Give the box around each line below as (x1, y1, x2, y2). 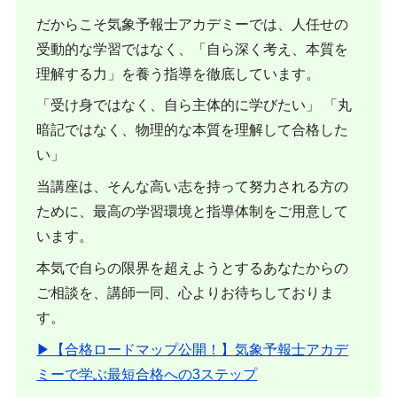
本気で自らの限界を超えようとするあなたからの (36, 260, 349, 276)
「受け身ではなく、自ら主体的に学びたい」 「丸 (36, 97, 353, 113)
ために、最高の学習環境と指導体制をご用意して (36, 204, 349, 220)
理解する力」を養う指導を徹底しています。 (36, 66, 321, 82)
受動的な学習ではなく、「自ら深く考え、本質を (36, 41, 349, 57)
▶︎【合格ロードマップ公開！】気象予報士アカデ (36, 341, 349, 357)
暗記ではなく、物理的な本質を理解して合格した (36, 122, 349, 138)
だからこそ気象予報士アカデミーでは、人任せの (36, 16, 349, 32)
